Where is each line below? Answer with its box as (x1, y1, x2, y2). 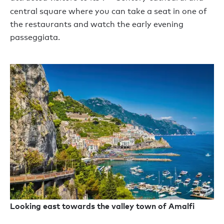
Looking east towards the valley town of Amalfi (10, 201, 194, 211)
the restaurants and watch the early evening (10, 19, 183, 29)
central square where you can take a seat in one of (10, 6, 207, 16)
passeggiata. (10, 32, 60, 42)
